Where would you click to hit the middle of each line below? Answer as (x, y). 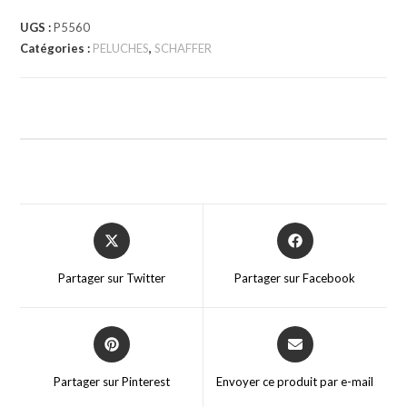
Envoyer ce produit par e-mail (295, 381)
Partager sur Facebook (295, 278)
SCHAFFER (184, 48)
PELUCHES (121, 48)
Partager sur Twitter (111, 278)
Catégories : (57, 48)
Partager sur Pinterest (111, 381)
